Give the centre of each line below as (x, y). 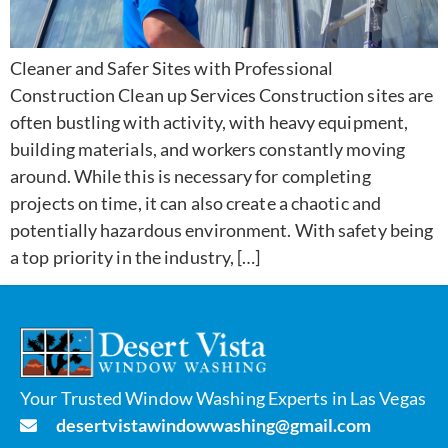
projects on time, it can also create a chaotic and (196, 202)
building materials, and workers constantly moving (207, 148)
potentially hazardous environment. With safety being (222, 229)
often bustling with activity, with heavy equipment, (209, 121)
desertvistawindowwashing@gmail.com (214, 424)
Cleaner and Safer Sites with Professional (172, 67)
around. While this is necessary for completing (190, 175)
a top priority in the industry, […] (135, 256)
